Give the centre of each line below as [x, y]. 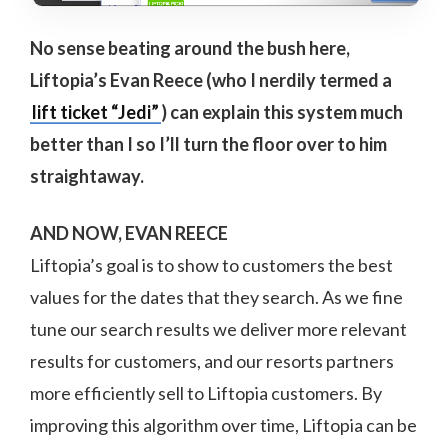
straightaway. [87, 176]
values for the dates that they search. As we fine [216, 297]
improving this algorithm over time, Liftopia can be [223, 425]
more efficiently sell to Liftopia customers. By [206, 393]
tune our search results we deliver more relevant [218, 329]
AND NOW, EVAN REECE [129, 233]
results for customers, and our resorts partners [212, 361]
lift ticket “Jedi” [95, 112]
